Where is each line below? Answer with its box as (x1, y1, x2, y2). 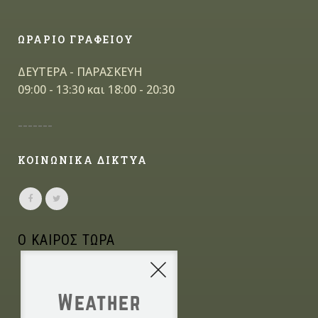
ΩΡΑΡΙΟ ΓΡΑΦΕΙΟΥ (18, 32, 134, 46)
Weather (57, 290, 141, 315)
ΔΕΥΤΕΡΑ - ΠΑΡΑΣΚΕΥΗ (18, 63, 143, 79)
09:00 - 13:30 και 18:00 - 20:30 (18, 81, 175, 97)
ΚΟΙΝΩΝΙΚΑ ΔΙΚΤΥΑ (18, 153, 148, 167)
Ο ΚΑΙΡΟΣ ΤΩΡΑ (18, 231, 115, 249)
